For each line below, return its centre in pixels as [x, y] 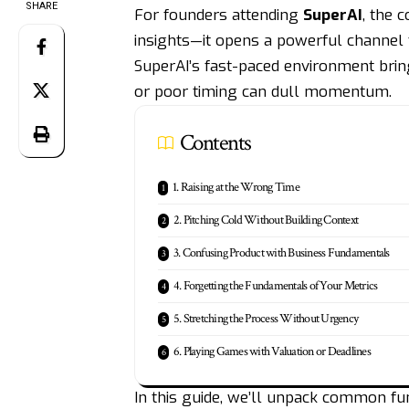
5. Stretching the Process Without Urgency [266, 319]
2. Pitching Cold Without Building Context [266, 220]
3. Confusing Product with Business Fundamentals [281, 253]
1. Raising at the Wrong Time [236, 187]
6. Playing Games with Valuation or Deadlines [272, 351]
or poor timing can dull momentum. [265, 92]
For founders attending [218, 15]
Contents [215, 143]
